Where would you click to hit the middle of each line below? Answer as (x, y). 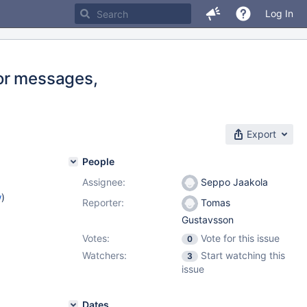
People (98, 161)
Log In (279, 13)
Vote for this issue (240, 238)
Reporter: (103, 202)
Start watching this (243, 255)
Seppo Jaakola (233, 182)
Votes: (96, 238)
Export (261, 134)
